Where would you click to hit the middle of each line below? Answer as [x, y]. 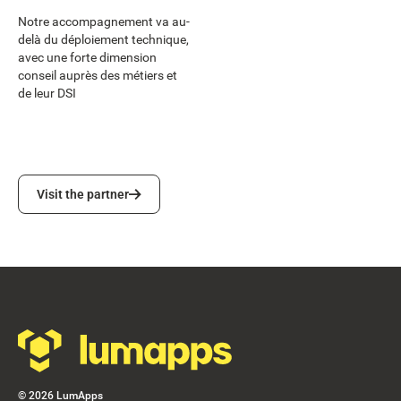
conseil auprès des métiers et [98, 75]
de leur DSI [47, 93]
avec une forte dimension [87, 57]
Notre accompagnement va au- [104, 21]
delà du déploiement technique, [103, 39]
